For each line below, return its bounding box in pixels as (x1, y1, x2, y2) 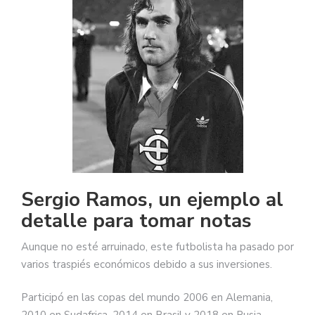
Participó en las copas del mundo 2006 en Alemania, (21, 290, 273, 305)
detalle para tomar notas (21, 207, 252, 234)
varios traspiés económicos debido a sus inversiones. (21, 257, 272, 271)
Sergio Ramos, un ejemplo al (21, 186, 283, 213)
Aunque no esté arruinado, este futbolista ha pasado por (21, 239, 294, 254)
